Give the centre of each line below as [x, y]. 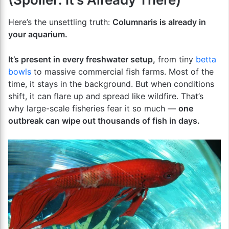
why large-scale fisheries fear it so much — [93, 108]
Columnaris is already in [159, 22]
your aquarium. [38, 34]
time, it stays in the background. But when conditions [111, 84]
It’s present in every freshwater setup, [82, 59]
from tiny [176, 59]
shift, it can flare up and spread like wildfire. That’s [106, 96]
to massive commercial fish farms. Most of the [122, 71]
